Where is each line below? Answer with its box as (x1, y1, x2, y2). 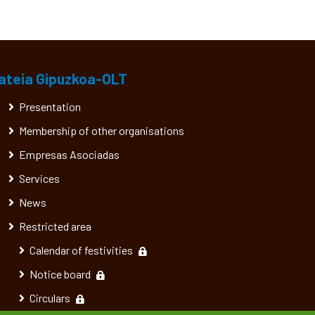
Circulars (30, 291, 70, 304)
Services (19, 172, 60, 185)
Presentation (19, 100, 81, 113)
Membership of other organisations (19, 124, 184, 137)
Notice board (30, 267, 91, 281)
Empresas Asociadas (19, 148, 120, 161)
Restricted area (19, 219, 91, 233)
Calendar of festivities (30, 243, 133, 257)
